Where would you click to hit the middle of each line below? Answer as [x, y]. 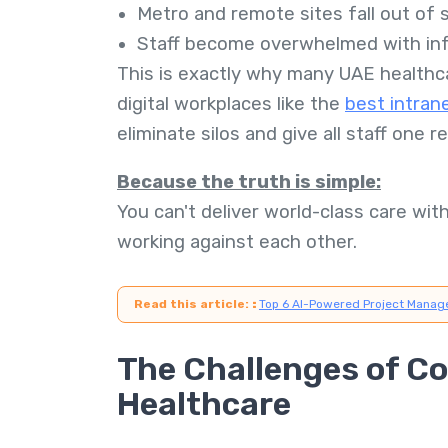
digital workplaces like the [231, 103]
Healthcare [204, 403]
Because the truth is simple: [249, 182]
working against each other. [237, 242]
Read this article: [193, 303]
